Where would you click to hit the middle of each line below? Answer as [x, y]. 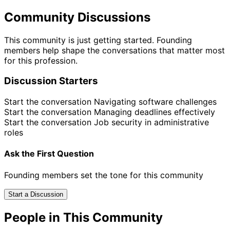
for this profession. [41, 60]
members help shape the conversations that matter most [114, 50]
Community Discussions [77, 17]
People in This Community [83, 217]
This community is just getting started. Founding [98, 40]
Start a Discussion [36, 194]
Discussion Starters [51, 81]
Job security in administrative [151, 122]
